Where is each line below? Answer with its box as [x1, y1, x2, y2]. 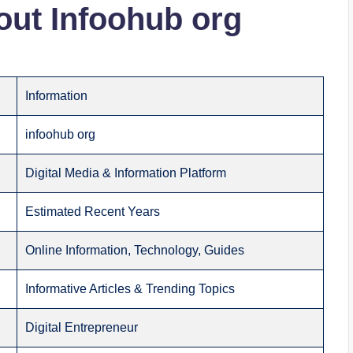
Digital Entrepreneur [25, 321, 139, 334]
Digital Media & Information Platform [25, 166, 227, 180]
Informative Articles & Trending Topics [25, 282, 236, 295]
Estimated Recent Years [25, 205, 161, 218]
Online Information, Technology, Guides [25, 243, 245, 257]
